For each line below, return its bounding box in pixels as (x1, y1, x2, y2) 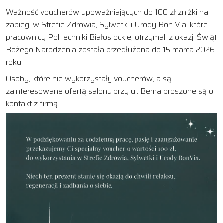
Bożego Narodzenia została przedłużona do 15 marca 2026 (6, 43, 215, 56)
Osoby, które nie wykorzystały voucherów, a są (6, 72, 171, 85)
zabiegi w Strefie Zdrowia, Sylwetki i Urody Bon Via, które (6, 18, 208, 31)
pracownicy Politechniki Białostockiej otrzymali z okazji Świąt (6, 31, 217, 43)
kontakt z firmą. (6, 97, 61, 110)
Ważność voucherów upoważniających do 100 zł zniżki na (6, 6, 208, 18)
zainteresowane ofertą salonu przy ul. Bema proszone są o (6, 85, 213, 97)
